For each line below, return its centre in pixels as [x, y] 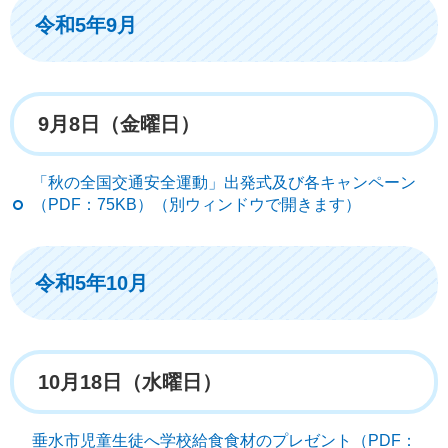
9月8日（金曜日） [119, 123]
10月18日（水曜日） [130, 381]
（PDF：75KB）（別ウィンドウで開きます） [196, 204]
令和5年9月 [86, 24]
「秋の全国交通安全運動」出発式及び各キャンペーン [224, 182]
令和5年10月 [91, 282]
